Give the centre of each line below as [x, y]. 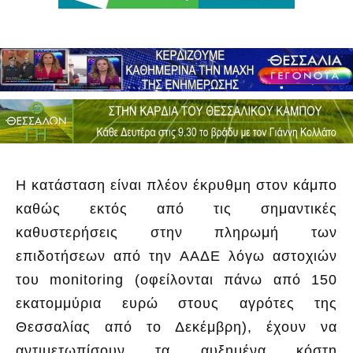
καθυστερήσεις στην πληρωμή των [176, 232]
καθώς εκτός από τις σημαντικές [176, 208]
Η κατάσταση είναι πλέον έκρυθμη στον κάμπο [176, 185]
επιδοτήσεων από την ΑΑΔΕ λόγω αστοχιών [176, 256]
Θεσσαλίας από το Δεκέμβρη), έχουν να [176, 327]
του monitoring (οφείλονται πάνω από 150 [176, 279]
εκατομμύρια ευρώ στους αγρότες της [176, 303]
